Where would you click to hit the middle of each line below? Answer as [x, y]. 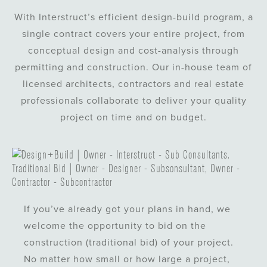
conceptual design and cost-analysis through [133, 51]
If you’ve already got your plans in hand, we [128, 209]
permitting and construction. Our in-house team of [133, 68]
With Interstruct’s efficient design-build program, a [133, 18]
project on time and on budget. [133, 118]
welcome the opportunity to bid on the [115, 226]
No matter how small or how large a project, [127, 260]
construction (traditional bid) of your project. [129, 243]
